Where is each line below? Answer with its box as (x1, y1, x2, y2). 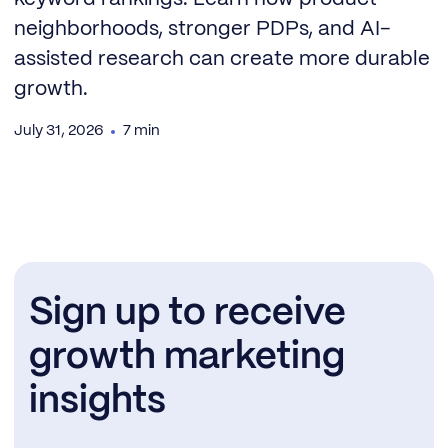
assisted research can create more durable (14, 50, 430, 70)
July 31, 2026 (14, 124, 104, 139)
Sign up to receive (28, 295, 346, 331)
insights (28, 383, 166, 419)
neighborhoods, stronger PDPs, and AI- (14, 20, 391, 40)
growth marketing (28, 339, 345, 375)
